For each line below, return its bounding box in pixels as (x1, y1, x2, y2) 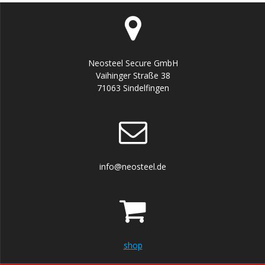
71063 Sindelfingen (96, 82, 169, 93)
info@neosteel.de (99, 161, 166, 172)
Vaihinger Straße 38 (95, 70, 170, 81)
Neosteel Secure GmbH (88, 57, 178, 69)
